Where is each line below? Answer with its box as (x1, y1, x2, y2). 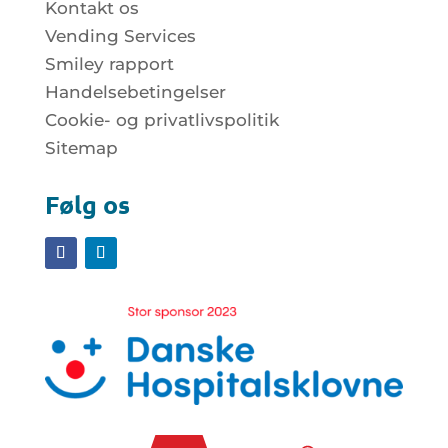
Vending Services (44, 26, 196, 47)
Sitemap (44, 138, 118, 159)
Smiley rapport (44, 54, 174, 75)
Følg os (44, 188, 130, 221)
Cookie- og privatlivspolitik (44, 110, 279, 131)
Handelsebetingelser (44, 82, 226, 103)
